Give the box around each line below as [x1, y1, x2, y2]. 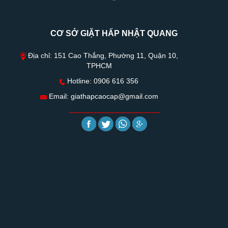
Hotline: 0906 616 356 [65, 77, 139, 85]
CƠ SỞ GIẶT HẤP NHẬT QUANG [50, 29, 178, 38]
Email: [46, 92, 71, 101]
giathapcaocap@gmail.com [70, 92, 158, 101]
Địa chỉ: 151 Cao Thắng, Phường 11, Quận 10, [25, 51, 178, 60]
